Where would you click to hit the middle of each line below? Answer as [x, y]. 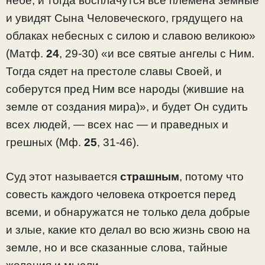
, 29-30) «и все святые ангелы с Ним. [157, 53]
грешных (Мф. [45, 142]
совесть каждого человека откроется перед [121, 195]
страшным [150, 177]
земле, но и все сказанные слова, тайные [117, 248]
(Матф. [26, 53]
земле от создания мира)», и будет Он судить [127, 106]
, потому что [211, 177]
